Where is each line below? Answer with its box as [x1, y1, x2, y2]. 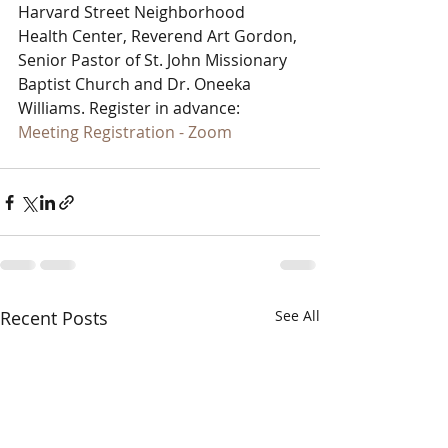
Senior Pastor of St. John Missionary [18, 49, 291, 71]
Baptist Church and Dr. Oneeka [18, 73, 255, 95]
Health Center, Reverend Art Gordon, [18, 25, 301, 47]
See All [275, 306, 320, 325]
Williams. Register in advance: [18, 97, 244, 119]
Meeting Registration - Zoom [18, 121, 232, 143]
